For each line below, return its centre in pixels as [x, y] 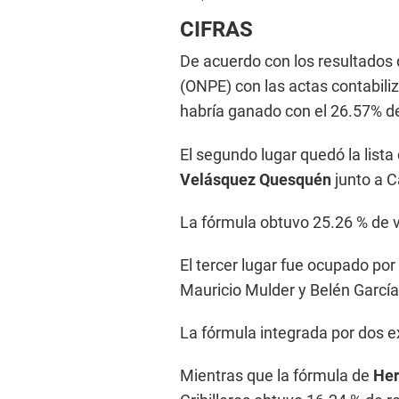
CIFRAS [216, 29]
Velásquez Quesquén [257, 179]
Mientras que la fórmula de [275, 375]
